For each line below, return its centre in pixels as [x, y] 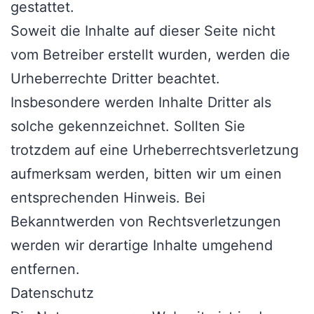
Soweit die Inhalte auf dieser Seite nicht [143, 31]
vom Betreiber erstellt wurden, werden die [150, 55]
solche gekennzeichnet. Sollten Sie [128, 127]
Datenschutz [52, 293]
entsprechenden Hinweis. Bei [108, 198]
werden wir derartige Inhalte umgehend [142, 246]
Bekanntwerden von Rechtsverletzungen [146, 222]
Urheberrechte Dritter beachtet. [115, 79]
